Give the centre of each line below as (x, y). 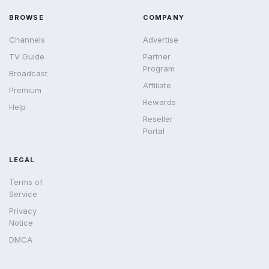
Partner (157, 57)
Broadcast (28, 74)
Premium (25, 90)
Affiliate (157, 86)
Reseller (158, 119)
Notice (21, 223)
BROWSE (26, 18)
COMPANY (164, 18)
